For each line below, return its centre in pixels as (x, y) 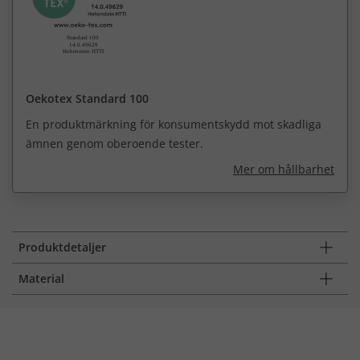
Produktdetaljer (62, 247)
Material (41, 278)
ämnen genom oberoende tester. (115, 143)
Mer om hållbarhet (284, 169)
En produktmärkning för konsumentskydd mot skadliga (174, 124)
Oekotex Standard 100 (87, 98)
